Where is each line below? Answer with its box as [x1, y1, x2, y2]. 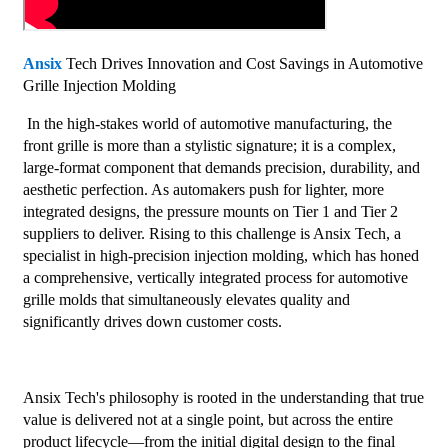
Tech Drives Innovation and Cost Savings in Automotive [61, 55, 423, 73]
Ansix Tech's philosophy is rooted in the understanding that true [22, 389, 424, 407]
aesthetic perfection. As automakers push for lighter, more [22, 181, 384, 199]
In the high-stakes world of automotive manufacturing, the [22, 115, 392, 133]
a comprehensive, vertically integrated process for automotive [22, 269, 408, 287]
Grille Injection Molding [22, 77, 176, 95]
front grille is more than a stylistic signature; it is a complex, [22, 137, 396, 155]
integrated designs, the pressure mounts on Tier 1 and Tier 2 [22, 203, 398, 221]
